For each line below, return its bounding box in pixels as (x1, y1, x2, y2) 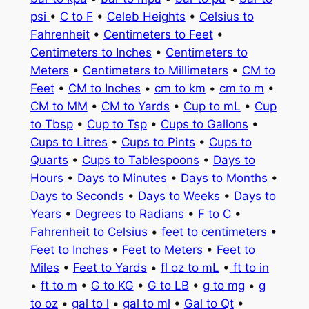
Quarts (30, 153, 68, 168)
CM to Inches (68, 81, 141, 96)
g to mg (202, 279, 245, 293)
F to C (197, 207, 231, 221)
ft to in (229, 261, 269, 275)
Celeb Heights (106, 10, 186, 24)
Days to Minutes (77, 171, 167, 186)
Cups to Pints (121, 135, 195, 150)
